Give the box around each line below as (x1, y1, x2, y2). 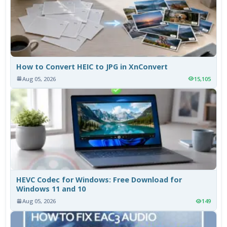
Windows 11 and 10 (16, 183, 86, 194)
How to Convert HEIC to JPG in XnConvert (16, 61, 168, 71)
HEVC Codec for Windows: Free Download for (16, 174, 182, 184)
